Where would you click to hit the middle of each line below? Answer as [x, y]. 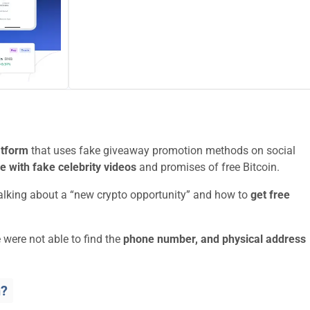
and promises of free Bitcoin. [208, 167]
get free [270, 195]
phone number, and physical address [215, 239]
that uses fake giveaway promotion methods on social [162, 151]
